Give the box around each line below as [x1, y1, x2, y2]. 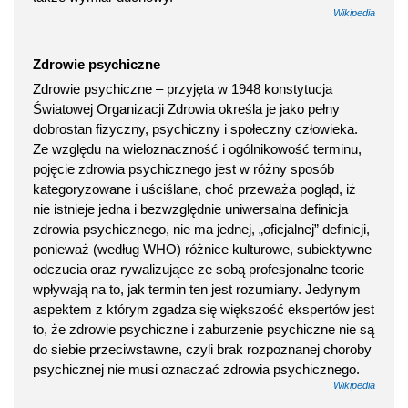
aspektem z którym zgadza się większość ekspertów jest [33, 301, 374, 317]
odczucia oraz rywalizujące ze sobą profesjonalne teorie [33, 260, 364, 277]
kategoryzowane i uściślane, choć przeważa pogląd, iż [33, 180, 356, 197]
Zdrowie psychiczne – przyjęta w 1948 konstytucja [33, 80, 332, 97]
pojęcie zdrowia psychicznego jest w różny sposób [33, 160, 334, 177]
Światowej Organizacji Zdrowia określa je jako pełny [33, 100, 340, 117]
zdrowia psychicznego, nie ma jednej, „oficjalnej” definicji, [33, 220, 370, 237]
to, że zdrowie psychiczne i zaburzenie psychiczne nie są [33, 321, 374, 337]
